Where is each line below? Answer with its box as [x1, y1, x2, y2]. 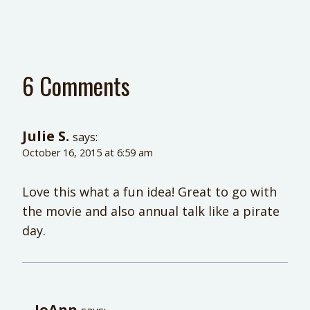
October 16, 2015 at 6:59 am [22, 146, 153, 160]
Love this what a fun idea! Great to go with [22, 183, 277, 200]
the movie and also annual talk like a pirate [22, 202, 280, 219]
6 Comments [22, 68, 130, 104]
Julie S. [22, 126, 69, 146]
